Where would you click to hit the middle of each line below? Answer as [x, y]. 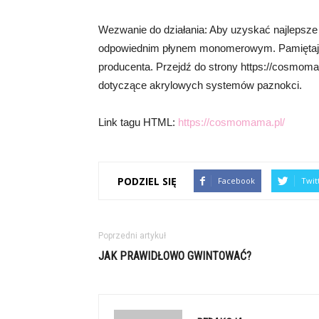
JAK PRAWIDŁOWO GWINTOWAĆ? [175, 256]
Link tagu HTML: [138, 122]
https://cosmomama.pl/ [231, 122]
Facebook [236, 181]
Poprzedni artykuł [132, 236]
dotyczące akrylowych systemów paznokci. [200, 85]
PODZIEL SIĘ [147, 181]
